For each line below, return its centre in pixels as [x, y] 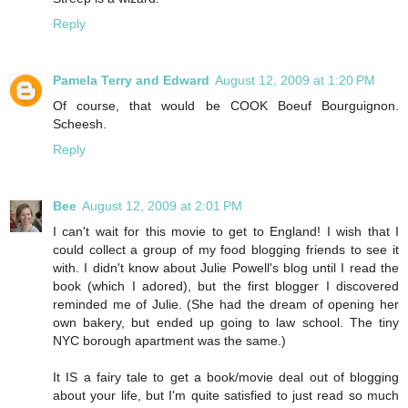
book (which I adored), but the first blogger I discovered [226, 286]
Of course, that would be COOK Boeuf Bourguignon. [226, 106]
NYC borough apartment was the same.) [169, 341]
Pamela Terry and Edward [131, 81]
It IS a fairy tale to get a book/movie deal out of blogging [226, 377]
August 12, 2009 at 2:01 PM [162, 206]
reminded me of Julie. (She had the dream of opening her [226, 304]
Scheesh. [80, 124]
